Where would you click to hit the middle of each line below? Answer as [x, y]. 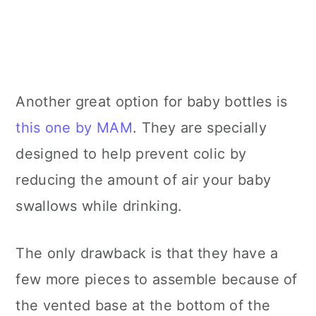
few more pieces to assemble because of [157, 280]
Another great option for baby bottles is [152, 102]
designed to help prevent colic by [131, 154]
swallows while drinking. [99, 206]
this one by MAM [74, 128]
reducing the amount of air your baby [144, 180]
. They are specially [199, 128]
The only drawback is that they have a [147, 254]
